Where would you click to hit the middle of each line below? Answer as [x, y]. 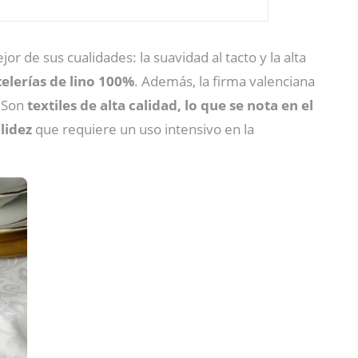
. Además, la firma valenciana [225, 82]
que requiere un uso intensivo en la [143, 129]
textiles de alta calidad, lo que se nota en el [169, 105]
